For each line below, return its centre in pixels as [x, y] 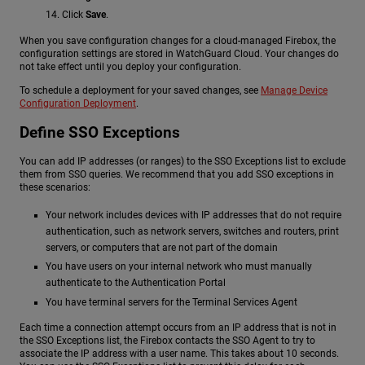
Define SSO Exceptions [100, 133]
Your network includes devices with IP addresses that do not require [193, 215]
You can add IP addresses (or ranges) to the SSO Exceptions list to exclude [182, 162]
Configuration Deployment [78, 104]
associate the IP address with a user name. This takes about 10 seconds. [179, 354]
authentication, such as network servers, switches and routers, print [192, 232]
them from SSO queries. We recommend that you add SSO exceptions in [177, 175]
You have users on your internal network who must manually [179, 267]
